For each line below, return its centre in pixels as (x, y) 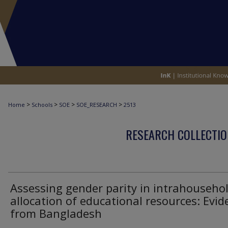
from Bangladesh (56, 213)
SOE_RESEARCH (97, 105)
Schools (42, 105)
